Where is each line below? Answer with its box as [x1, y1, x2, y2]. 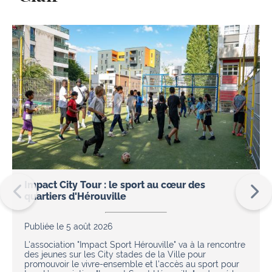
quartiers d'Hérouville [24, 190, 126, 202]
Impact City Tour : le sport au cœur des [24, 178, 205, 191]
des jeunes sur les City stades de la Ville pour [24, 249, 206, 259]
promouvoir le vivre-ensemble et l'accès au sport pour [24, 259, 239, 269]
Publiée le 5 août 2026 [24, 221, 112, 231]
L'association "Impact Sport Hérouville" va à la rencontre [24, 239, 245, 250]
